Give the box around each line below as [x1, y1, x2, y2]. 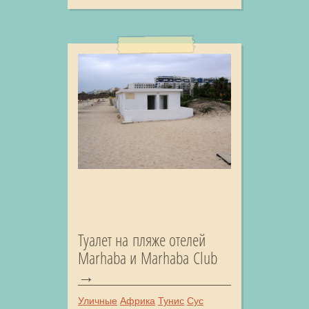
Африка [120, 295, 155, 306]
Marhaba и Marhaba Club [78, 246, 217, 269]
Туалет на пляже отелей [78, 228, 206, 251]
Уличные [78, 295, 117, 306]
